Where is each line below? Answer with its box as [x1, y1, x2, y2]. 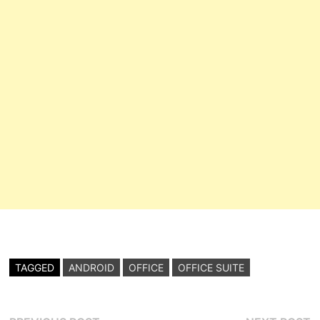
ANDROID [69, 261, 115, 274]
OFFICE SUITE [178, 261, 245, 274]
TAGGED [15, 261, 55, 274]
